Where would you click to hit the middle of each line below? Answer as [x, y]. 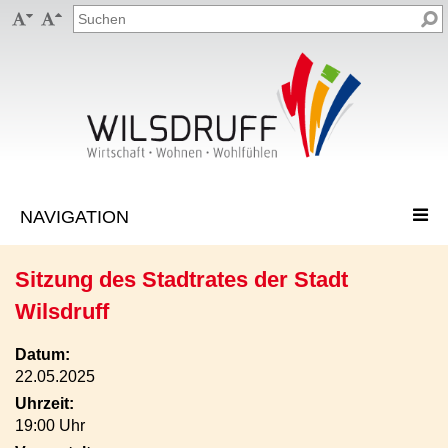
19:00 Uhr [50, 425]
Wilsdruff [62, 311]
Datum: [42, 354]
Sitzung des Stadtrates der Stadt [181, 279]
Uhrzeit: [44, 403]
